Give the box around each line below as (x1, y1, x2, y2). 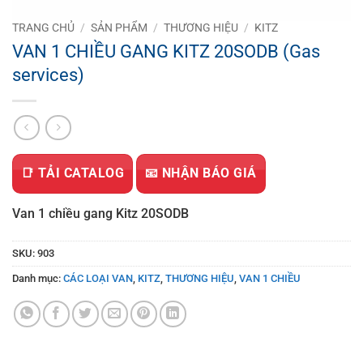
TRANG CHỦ (12, 21, 75, 35)
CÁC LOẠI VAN (63, 271, 133, 284)
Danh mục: (12, 271, 63, 284)
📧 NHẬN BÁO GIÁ (145, 165, 257, 181)
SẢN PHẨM (91, 21, 148, 35)
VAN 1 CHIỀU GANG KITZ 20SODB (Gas (12, 41, 320, 62)
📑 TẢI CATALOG (21, 165, 125, 181)
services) (12, 64, 84, 86)
